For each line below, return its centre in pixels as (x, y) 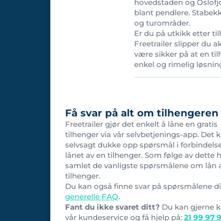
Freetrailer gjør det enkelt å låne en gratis (141, 124)
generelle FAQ (92, 197)
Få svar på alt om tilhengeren (142, 113)
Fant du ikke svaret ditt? (112, 207)
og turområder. (162, 23)
